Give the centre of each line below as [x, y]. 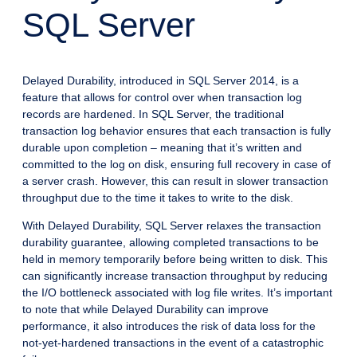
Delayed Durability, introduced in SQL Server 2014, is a [161, 81]
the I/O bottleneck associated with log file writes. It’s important [177, 293]
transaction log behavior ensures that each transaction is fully [177, 131]
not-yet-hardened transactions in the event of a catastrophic [173, 343]
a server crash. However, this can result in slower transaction [175, 181]
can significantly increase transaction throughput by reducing [175, 276]
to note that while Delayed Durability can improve [145, 310]
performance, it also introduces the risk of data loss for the [169, 326]
